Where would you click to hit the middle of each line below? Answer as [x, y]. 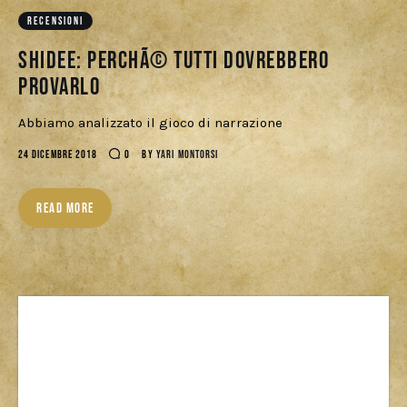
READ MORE [65, 208]
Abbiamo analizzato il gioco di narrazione [150, 122]
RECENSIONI [56, 21]
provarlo [60, 87]
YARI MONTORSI [188, 154]
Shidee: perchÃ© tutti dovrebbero [174, 61]
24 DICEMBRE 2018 [58, 154]
